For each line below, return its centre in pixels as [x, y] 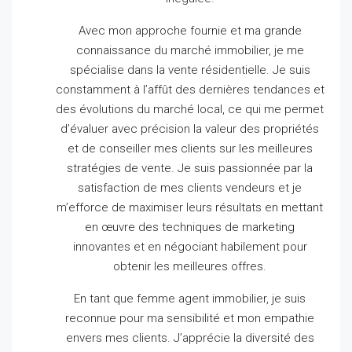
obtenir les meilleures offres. [190, 267]
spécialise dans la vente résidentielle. [171, 70]
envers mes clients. [119, 338]
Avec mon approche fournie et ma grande [190, 31]
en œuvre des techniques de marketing [190, 227]
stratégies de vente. [123, 169]
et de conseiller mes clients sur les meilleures [190, 149]
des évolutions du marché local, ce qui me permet [190, 110]
